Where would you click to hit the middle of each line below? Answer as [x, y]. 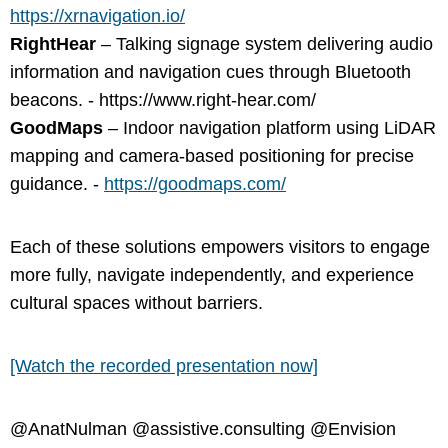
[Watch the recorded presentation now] [164, 366]
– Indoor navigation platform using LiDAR [269, 128]
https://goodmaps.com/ [195, 184]
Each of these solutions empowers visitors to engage [220, 247]
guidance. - [57, 184]
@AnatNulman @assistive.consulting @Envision [203, 429]
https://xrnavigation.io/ [97, 16]
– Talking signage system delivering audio [264, 44]
